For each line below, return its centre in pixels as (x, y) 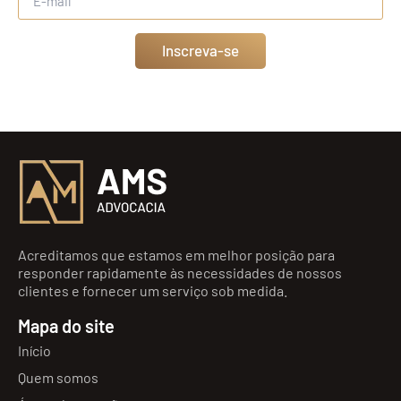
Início (34, 350)
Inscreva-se (200, 51)
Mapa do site (66, 325)
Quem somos (58, 377)
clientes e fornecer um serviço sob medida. (153, 290)
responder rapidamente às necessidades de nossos (180, 272)
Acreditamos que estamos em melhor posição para (176, 254)
